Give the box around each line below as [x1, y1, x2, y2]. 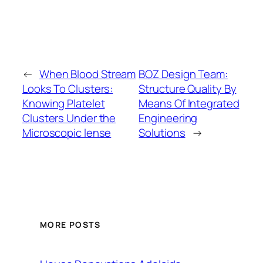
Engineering [139, 110, 198, 126]
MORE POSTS [40, 218, 100, 230]
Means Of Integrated [139, 96, 240, 112]
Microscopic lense [22, 125, 112, 141]
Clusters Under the [22, 110, 116, 126]
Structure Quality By [139, 81, 237, 97]
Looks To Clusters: [22, 81, 113, 97]
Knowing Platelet [22, 96, 105, 112]
